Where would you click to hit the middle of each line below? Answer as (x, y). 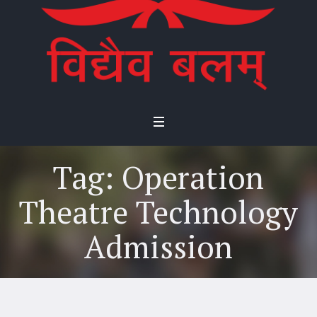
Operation (193, 177)
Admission (158, 246)
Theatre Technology (158, 212)
